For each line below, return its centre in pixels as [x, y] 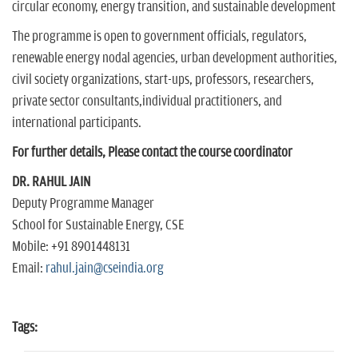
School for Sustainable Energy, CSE [98, 225]
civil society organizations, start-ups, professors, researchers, [163, 80]
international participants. [77, 123]
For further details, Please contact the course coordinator [152, 152]
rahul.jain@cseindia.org [105, 268]
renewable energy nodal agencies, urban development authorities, [175, 58]
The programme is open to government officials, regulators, [159, 36]
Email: [29, 268]
